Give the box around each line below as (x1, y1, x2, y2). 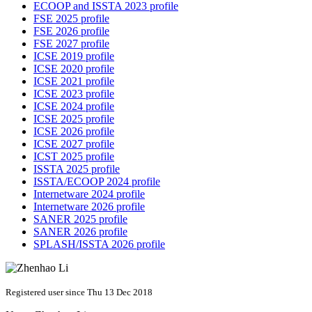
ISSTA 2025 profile (33, 163, 120, 175)
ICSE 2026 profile (33, 125, 114, 138)
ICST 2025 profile (33, 150, 114, 163)
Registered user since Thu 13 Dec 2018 (6, 287, 153, 298)
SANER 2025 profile (33, 213, 127, 226)
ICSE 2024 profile (33, 100, 114, 113)
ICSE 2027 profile (33, 138, 114, 150)
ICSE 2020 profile (33, 63, 114, 75)
